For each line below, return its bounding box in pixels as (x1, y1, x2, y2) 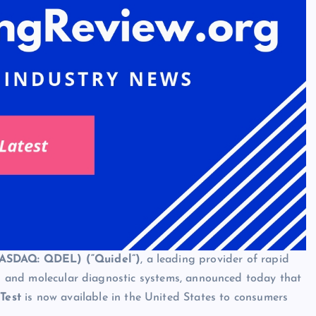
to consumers (219, 292, 288, 304)
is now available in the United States (25, 292, 217, 304)
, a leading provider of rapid (140, 254, 289, 266)
